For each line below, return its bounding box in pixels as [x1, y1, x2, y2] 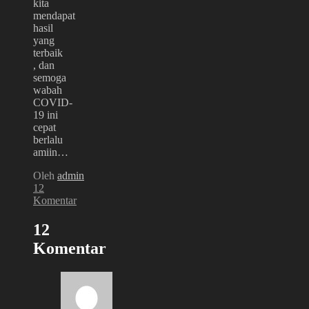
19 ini [33, 108, 58, 121]
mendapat [33, 9, 75, 21]
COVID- [33, 96, 72, 108]
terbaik [33, 46, 63, 59]
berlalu [33, 133, 63, 146]
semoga [33, 71, 66, 83]
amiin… [33, 146, 68, 158]
